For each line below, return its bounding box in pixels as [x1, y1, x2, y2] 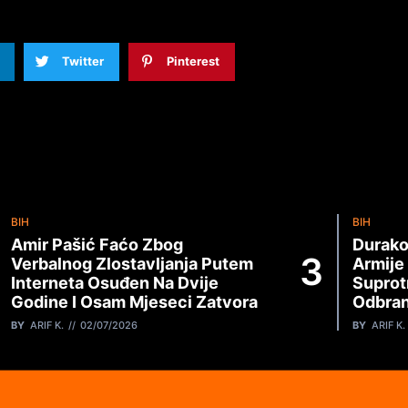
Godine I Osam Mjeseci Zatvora [11, 292, 259, 312]
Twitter [61, 54, 104, 68]
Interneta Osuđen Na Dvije [11, 273, 219, 293]
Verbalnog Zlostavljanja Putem [11, 254, 254, 274]
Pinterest [166, 54, 219, 68]
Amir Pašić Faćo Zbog [11, 235, 184, 255]
